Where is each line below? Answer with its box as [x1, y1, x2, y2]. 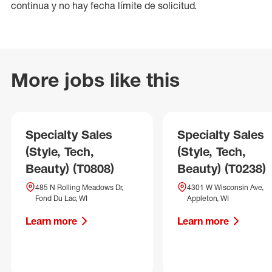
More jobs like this [11, 68, 180, 92]
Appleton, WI [187, 194, 229, 203]
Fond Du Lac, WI [35, 194, 87, 203]
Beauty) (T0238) [177, 161, 266, 176]
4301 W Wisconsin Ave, [187, 183, 263, 192]
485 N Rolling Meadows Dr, [35, 183, 123, 192]
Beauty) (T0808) [25, 161, 114, 176]
